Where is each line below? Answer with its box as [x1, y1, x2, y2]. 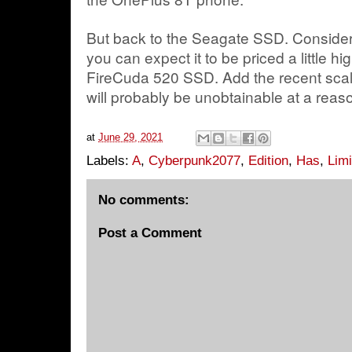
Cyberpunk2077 [148, 152, 240, 168]
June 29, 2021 [98, 130, 163, 143]
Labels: [86, 152, 132, 168]
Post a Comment [98, 225, 202, 240]
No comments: [98, 192, 189, 207]
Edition [248, 152, 288, 168]
